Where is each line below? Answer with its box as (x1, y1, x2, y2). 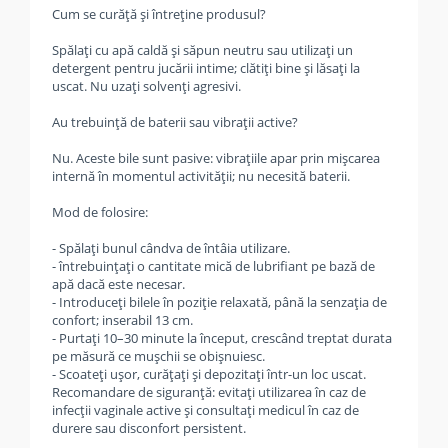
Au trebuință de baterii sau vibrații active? (52, 113, 298, 131)
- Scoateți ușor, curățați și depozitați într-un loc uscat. (52, 365, 366, 383)
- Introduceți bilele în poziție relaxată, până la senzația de (52, 293, 387, 311)
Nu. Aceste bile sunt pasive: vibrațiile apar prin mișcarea (52, 149, 380, 167)
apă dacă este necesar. (52, 275, 185, 293)
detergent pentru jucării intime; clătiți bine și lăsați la (52, 59, 360, 77)
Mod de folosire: (52, 203, 148, 221)
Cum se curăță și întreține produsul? (52, 5, 266, 23)
